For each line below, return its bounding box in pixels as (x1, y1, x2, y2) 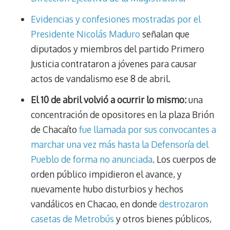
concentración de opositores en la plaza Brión (31, 109, 214, 121)
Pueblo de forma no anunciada (31, 154, 152, 165)
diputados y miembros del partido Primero (31, 43, 204, 55)
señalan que (140, 28, 189, 40)
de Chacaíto (31, 124, 79, 136)
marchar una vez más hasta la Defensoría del (31, 139, 208, 150)
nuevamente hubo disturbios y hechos (31, 183, 183, 195)
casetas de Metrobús (31, 213, 114, 225)
